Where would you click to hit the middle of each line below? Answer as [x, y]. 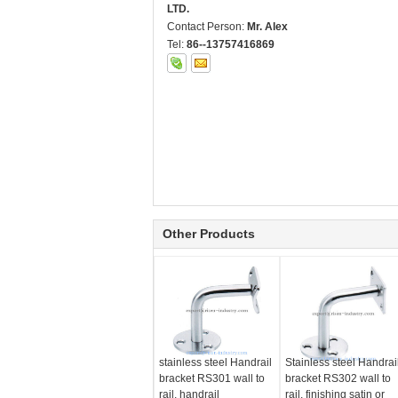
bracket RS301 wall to [212, 378]
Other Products [209, 234]
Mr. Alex [267, 27]
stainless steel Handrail [215, 362]
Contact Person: [207, 27]
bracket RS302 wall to [338, 378]
